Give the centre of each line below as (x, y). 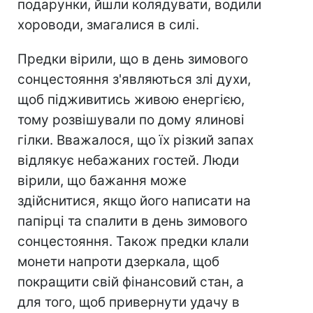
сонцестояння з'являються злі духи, (134, 80)
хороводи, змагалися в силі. (108, 25)
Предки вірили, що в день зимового (133, 59)
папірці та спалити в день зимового (132, 221)
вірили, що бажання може (102, 181)
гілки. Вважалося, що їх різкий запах (136, 140)
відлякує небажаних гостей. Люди (128, 161)
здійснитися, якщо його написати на (134, 201)
